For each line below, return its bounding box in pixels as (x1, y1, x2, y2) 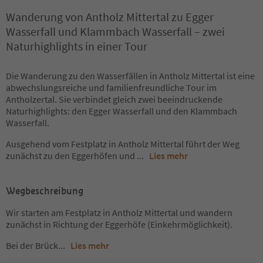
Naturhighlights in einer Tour (6, 39, 147, 53)
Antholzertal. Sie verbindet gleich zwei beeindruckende (6, 93, 222, 105)
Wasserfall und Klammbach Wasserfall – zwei (6, 24, 225, 39)
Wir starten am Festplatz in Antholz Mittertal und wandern (6, 207, 232, 218)
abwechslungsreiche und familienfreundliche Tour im (6, 82, 217, 93)
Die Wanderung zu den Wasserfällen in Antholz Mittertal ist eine (6, 70, 255, 82)
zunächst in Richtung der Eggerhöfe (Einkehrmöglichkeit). (6, 218, 232, 230)
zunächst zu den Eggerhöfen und (6, 150, 137, 161)
